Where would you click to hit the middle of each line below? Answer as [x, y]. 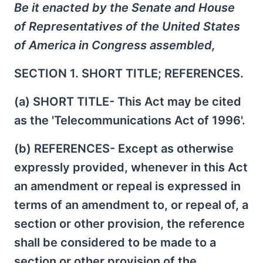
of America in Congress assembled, [115, 45]
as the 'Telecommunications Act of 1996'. [130, 120]
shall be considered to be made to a [115, 242]
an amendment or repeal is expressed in [127, 186]
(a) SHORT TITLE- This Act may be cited [128, 102]
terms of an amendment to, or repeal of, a [131, 205]
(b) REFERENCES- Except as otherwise [124, 149]
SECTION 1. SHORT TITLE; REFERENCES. [129, 73]
